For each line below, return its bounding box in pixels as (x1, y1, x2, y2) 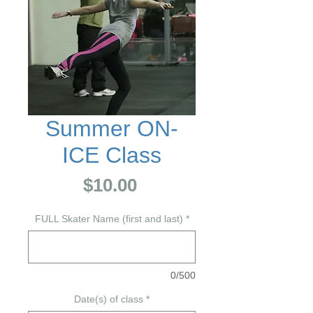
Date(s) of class (74, 293, 143, 305)
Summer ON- (45, 116, 178, 141)
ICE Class (62, 143, 161, 168)
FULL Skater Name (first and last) (34, 213, 183, 224)
